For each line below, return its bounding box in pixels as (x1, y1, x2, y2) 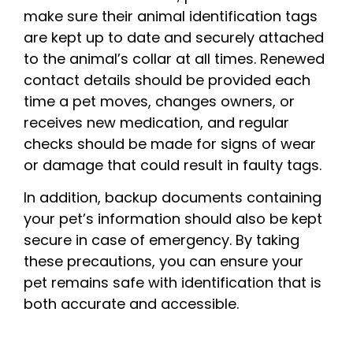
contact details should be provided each (24, 70, 310, 91)
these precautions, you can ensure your (24, 251, 303, 272)
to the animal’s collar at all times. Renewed (24, 49, 325, 69)
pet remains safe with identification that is (24, 273, 321, 293)
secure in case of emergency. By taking (24, 230, 299, 251)
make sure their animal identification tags (24, 6, 318, 27)
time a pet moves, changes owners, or (24, 91, 295, 112)
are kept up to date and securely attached (24, 28, 324, 48)
